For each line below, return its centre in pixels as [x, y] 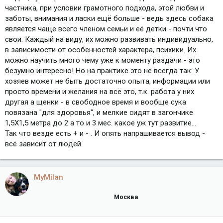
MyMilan [49, 177]
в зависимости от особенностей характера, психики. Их [101, 50]
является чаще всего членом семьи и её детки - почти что [106, 29]
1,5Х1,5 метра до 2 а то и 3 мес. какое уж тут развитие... [101, 123]
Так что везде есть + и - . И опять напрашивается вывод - [105, 133]
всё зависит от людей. [44, 144]
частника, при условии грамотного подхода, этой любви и [105, 8]
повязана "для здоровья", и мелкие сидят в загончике [99, 112]
